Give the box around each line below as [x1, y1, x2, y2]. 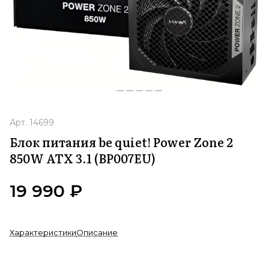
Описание [76, 228, 118, 238]
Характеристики [10, 228, 76, 238]
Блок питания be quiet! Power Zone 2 [10, 133, 233, 151]
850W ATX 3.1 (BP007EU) [10, 149, 156, 168]
